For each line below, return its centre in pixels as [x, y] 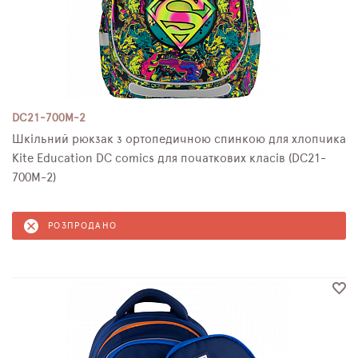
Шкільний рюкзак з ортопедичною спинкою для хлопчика [179, 139]
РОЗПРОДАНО [83, 226]
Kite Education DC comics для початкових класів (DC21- [169, 159]
